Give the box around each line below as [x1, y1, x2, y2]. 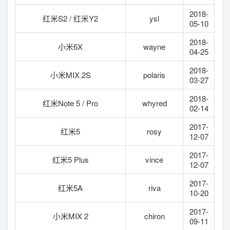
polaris [143, 69, 166, 80]
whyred [142, 97, 167, 108]
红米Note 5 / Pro [43, 97, 99, 108]
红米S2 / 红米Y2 [43, 12, 99, 24]
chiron [144, 210, 165, 221]
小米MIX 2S [50, 69, 91, 80]
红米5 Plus [52, 154, 89, 165]
